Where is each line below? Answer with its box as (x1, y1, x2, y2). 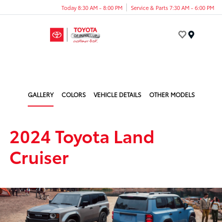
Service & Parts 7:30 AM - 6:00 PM (131, 3, 214, 11)
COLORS (61, 90, 86, 99)
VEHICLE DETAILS (93, 90, 141, 99)
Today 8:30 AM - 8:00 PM (61, 3, 122, 11)
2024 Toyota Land (9, 123, 155, 148)
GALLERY (27, 90, 54, 99)
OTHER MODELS (149, 90, 195, 99)
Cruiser (9, 144, 69, 168)
